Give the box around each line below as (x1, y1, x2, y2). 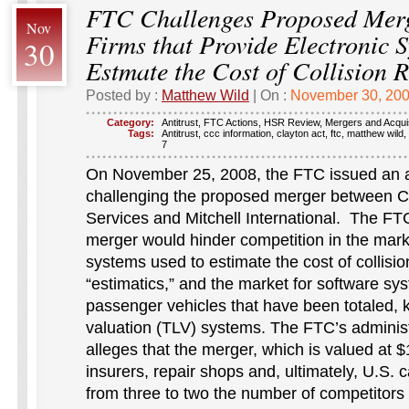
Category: (107, 117, 154, 128)
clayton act (277, 128, 325, 139)
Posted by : (86, 87, 162, 103)
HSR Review (264, 117, 320, 128)
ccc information (204, 128, 271, 139)
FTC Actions (204, 117, 258, 128)
